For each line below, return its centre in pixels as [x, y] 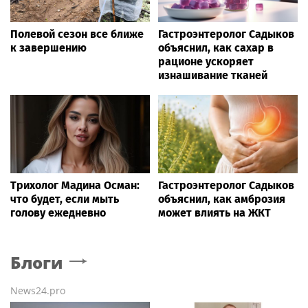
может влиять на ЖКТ [214, 212]
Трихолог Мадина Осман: [75, 185]
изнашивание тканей [213, 75]
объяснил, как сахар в [216, 47]
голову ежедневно [58, 212]
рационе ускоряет [206, 61]
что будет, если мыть [65, 199]
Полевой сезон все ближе [77, 34]
